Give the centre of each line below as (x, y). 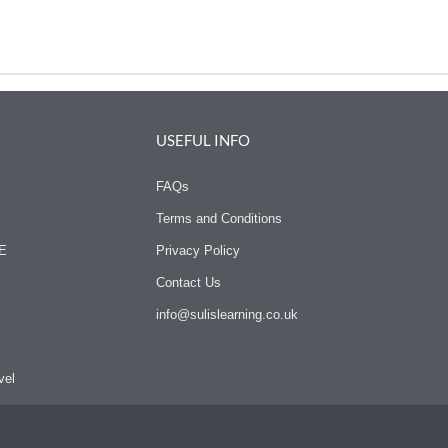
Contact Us (188, 283)
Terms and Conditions (218, 219)
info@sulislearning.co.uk (226, 315)
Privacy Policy (197, 251)
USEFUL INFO (202, 140)
